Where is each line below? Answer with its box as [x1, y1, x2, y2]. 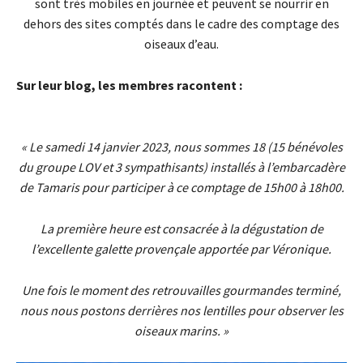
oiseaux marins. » [135, 322, 228, 340]
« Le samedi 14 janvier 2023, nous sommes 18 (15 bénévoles [20, 139, 343, 156]
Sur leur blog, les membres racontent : [16, 77, 245, 94]
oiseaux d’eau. [144, 36, 219, 53]
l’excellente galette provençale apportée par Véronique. [32, 241, 331, 258]
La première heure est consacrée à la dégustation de [40, 220, 323, 237]
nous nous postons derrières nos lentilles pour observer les [19, 302, 344, 319]
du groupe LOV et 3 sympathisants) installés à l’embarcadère [18, 159, 345, 176]
